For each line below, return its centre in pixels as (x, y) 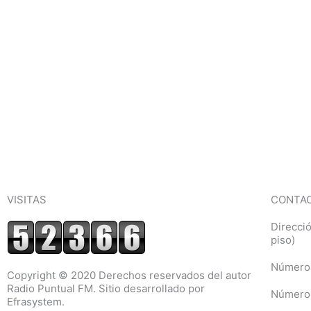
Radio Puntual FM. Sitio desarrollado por (106, 288)
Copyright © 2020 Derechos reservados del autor (129, 275)
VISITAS (27, 200)
